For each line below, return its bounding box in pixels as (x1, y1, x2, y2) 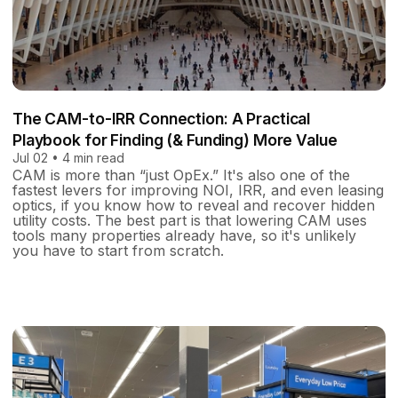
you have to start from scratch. (12, 241, 224, 259)
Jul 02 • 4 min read (12, 149, 124, 165)
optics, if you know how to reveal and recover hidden (12, 195, 375, 214)
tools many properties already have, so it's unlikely (12, 226, 356, 244)
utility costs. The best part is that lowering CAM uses (12, 211, 367, 229)
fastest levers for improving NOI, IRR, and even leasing (12, 180, 384, 199)
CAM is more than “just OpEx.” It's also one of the (12, 165, 350, 184)
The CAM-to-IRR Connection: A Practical (12, 108, 311, 128)
